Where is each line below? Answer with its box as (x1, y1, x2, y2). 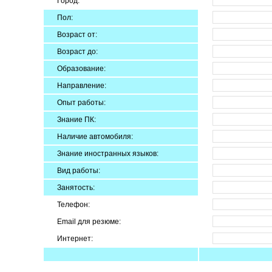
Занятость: (57, 183, 95, 192)
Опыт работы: (57, 98, 106, 107)
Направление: (57, 81, 106, 90)
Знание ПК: (57, 115, 96, 124)
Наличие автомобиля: (57, 132, 133, 141)
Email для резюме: (57, 217, 121, 226)
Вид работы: (57, 166, 100, 175)
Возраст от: (57, 30, 97, 39)
